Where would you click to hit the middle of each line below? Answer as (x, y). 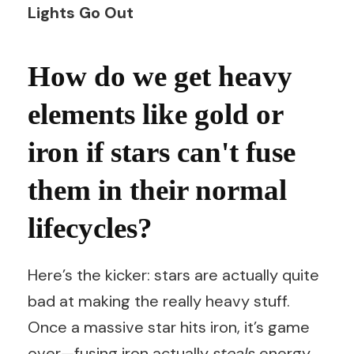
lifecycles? (90, 228)
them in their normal (157, 190)
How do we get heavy (160, 76)
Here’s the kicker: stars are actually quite (173, 275)
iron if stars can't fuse (162, 152)
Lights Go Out (81, 13)
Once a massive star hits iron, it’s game (169, 327)
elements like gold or (155, 114)
